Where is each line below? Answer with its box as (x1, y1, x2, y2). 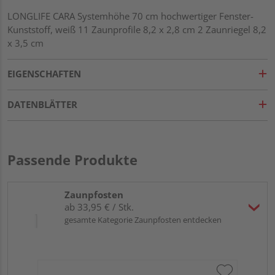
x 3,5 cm (7, 36, 44, 49)
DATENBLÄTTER (7, 98, 77, 110)
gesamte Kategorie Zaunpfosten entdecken (64, 214, 222, 225)
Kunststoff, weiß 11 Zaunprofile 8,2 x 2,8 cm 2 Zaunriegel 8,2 (7, 23, 266, 36)
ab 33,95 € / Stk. (64, 200, 134, 213)
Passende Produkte (7, 150, 137, 169)
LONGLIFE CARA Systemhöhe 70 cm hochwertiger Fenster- (7, 9, 254, 22)
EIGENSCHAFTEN (7, 67, 81, 80)
